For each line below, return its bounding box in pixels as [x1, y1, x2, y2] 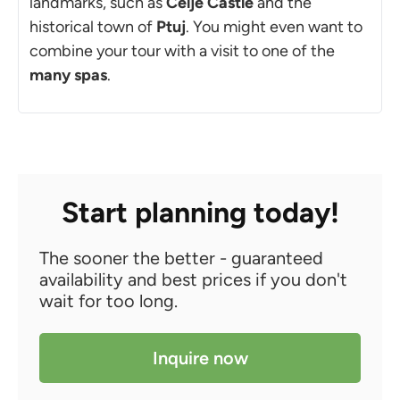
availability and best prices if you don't [39, 268, 347, 290]
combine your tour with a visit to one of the [29, 40, 335, 61]
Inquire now [152, 346, 248, 369]
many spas [29, 64, 107, 85]
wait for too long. [39, 289, 178, 312]
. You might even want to [186, 16, 362, 37]
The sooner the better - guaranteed [39, 246, 323, 269]
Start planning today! [61, 195, 339, 229]
